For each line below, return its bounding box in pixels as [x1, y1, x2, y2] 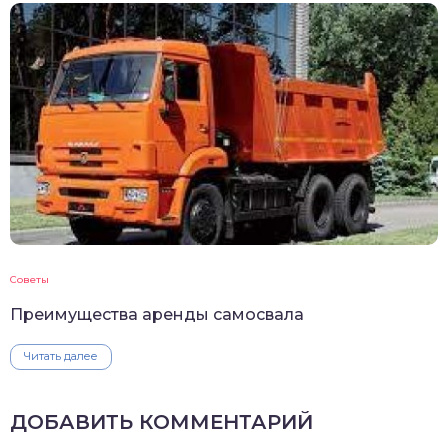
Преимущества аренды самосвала [10, 305, 304, 325]
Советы [10, 273, 49, 287]
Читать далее [24, 349, 98, 364]
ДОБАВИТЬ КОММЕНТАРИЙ [10, 410, 313, 435]
